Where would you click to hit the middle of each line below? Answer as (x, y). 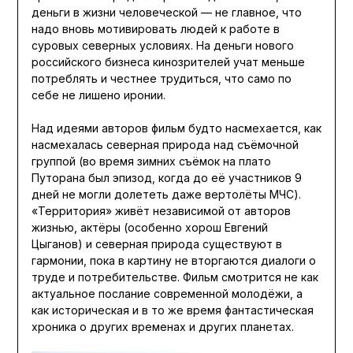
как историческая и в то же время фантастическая (172, 310)
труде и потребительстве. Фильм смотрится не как (175, 277)
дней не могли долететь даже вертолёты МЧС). (166, 194)
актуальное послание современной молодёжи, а (167, 293)
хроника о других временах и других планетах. (162, 326)
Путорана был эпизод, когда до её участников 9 (166, 177)
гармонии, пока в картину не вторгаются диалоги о (173, 260)
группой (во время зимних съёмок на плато (151, 161)
